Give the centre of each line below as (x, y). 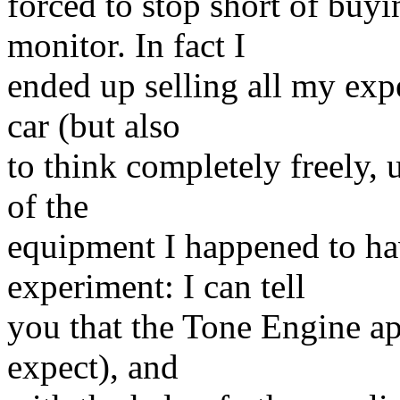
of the (48, 206)
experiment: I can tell (156, 286)
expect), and (93, 367)
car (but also (94, 125)
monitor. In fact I (126, 45)
